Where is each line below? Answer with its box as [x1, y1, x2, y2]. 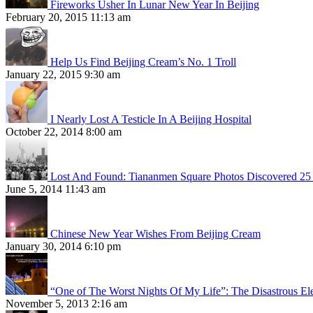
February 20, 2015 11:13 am [6, 10, 131, 23]
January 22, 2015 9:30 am [6, 68, 120, 80]
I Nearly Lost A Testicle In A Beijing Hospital [50, 112, 252, 125]
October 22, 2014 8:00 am [6, 125, 122, 138]
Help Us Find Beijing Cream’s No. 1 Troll [50, 55, 236, 68]
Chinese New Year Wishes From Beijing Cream [50, 227, 261, 240]
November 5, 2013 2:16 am [6, 297, 127, 310]
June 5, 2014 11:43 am [6, 182, 105, 195]
